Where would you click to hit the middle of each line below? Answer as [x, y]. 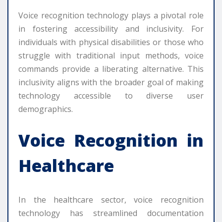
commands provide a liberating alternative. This [111, 69]
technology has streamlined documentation [111, 213]
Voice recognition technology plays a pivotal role [111, 16]
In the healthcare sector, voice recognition [111, 200]
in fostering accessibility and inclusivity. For [111, 29]
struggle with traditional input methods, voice [111, 56]
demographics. [46, 109]
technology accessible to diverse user [111, 96]
